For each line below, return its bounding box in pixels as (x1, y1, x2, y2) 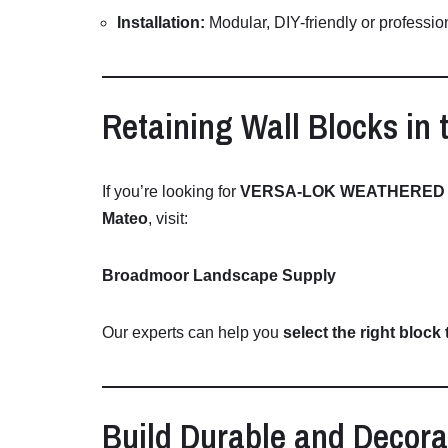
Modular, (209, 14, 274, 32)
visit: (156, 210, 188, 228)
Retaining (102, 103, 241, 151)
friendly (305, 14, 361, 32)
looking (162, 183, 218, 201)
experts (132, 324, 188, 342)
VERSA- (240, 183, 302, 201)
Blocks (308, 103, 406, 151)
